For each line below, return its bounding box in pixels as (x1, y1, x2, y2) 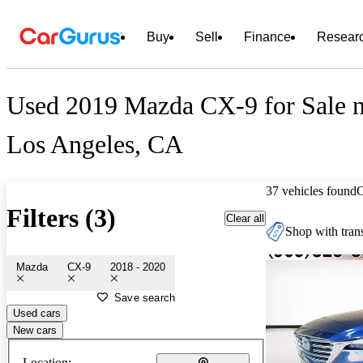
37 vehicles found (266, 183, 357, 198)
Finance (244, 30, 291, 44)
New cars (13, 323, 57, 336)
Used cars (13, 306, 61, 319)
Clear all (226, 211, 264, 224)
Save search (114, 291, 176, 304)
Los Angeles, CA (6, 130, 183, 160)
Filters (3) (6, 203, 116, 233)
